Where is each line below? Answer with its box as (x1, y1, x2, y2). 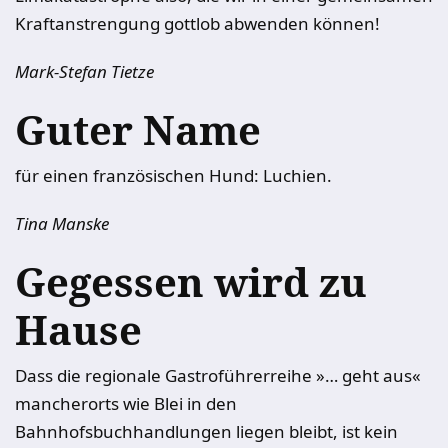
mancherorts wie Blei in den (15, 392, 237, 415)
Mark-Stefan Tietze (15, 60, 154, 83)
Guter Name (15, 102, 261, 157)
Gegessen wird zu (15, 254, 367, 309)
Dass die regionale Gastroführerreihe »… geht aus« (15, 364, 421, 387)
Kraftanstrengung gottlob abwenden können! (15, 12, 380, 35)
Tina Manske (15, 212, 109, 235)
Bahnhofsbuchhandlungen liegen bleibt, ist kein (15, 420, 398, 443)
